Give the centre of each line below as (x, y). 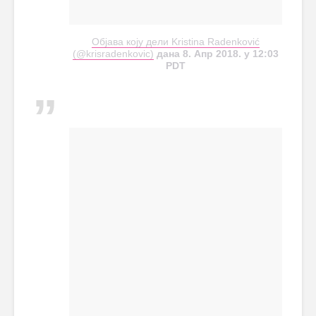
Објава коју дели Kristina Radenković (176, 42)
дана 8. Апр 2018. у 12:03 (216, 54)
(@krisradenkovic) (113, 54)
